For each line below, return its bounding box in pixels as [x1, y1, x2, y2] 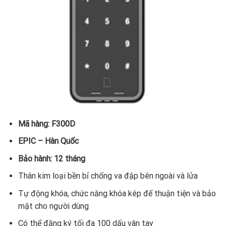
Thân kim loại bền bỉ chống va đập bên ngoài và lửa [18, 171, 198, 181]
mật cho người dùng [18, 201, 89, 211]
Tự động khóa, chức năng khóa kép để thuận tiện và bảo [18, 188, 216, 198]
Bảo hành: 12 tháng [18, 153, 85, 163]
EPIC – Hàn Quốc [18, 136, 79, 146]
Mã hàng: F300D [18, 119, 75, 129]
